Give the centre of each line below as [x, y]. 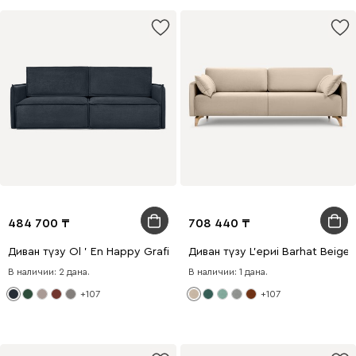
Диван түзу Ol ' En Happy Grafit [91, 252]
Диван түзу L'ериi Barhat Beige [269, 252]
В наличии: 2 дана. [49, 272]
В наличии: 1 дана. [228, 272]
